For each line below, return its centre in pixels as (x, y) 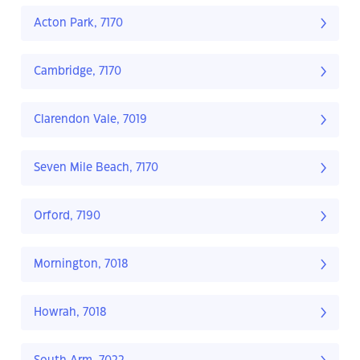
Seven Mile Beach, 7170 (96, 168)
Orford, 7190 (67, 217)
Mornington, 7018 (81, 265)
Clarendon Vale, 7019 (90, 120)
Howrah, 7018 (70, 313)
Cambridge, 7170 (78, 72)
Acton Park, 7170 (78, 24)
